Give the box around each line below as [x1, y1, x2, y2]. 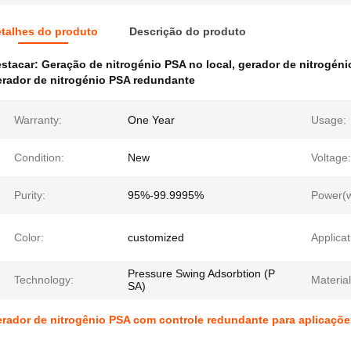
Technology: [14, 273, 74, 286]
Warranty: [14, 114, 62, 126]
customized [128, 231, 184, 244]
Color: [14, 231, 44, 244]
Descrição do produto [129, 25, 246, 38]
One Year [128, 114, 175, 126]
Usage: [311, 114, 346, 126]
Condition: [14, 151, 64, 164]
